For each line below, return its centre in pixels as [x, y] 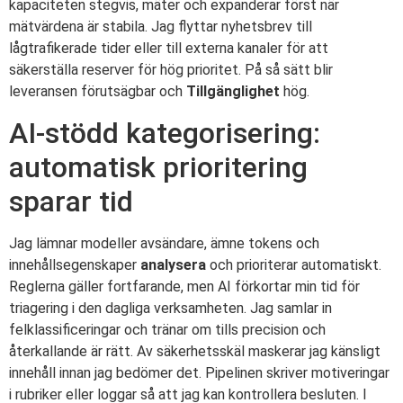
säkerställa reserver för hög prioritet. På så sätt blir [171, 70]
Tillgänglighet [233, 92]
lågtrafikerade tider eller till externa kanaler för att [169, 49]
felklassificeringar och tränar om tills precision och [167, 329]
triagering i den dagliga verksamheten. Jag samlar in [170, 308]
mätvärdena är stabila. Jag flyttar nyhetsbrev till [161, 27]
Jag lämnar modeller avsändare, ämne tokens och [164, 243]
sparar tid [71, 201]
